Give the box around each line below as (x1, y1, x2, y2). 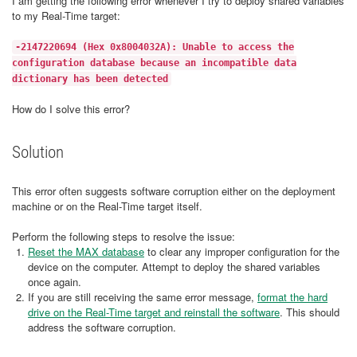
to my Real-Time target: (12, 8, 120, 23)
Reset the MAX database (28, 244, 144, 259)
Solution (12, 143, 64, 162)
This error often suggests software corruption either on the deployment (12, 183, 335, 198)
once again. (28, 274, 81, 289)
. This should (280, 304, 339, 320)
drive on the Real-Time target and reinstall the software (28, 304, 280, 320)
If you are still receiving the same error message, (28, 289, 257, 304)
